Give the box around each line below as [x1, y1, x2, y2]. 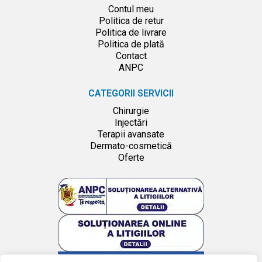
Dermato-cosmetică [90, 140, 172, 151]
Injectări [115, 116, 147, 128]
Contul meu [108, 3, 154, 15]
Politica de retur [98, 15, 164, 26]
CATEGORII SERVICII [88, 87, 174, 99]
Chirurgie [113, 105, 149, 116]
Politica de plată [98, 38, 164, 50]
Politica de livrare [95, 26, 167, 38]
